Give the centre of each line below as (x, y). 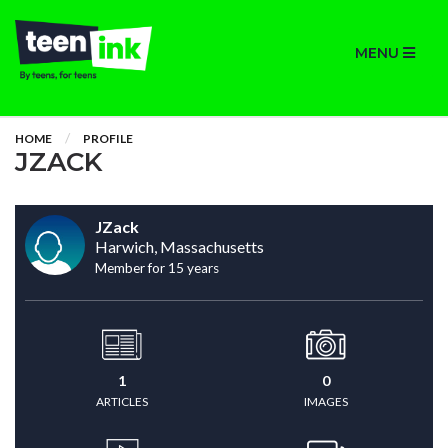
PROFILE (108, 138)
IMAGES (326, 401)
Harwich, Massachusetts (179, 246)
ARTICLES (122, 401)
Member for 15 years (157, 268)
